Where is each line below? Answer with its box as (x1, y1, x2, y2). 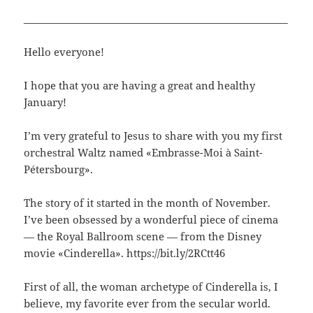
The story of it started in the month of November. (24, 195, 271, 210)
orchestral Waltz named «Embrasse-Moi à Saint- (24, 145, 263, 159)
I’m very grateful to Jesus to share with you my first (24, 128, 283, 143)
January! (24, 94, 67, 109)
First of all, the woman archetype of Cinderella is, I (24, 279, 279, 293)
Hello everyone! (24, 44, 105, 59)
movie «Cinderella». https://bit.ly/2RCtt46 (24, 245, 226, 260)
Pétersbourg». (24, 161, 94, 176)
